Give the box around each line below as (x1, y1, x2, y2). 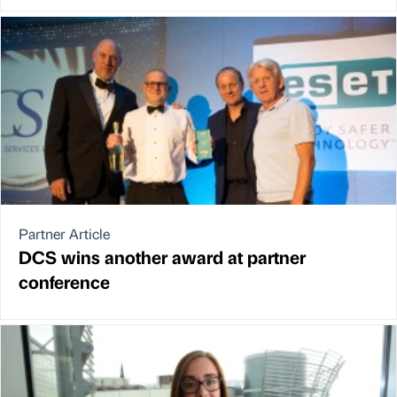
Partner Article (19, 224, 110, 244)
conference (19, 269, 110, 294)
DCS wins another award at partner (19, 245, 306, 269)
